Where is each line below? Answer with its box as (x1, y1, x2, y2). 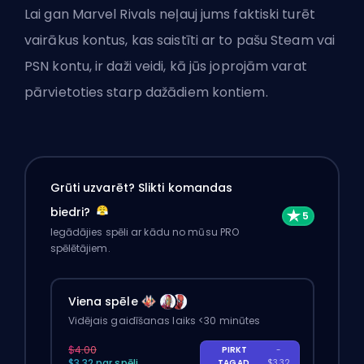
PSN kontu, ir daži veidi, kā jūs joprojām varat (24, 57, 307, 76)
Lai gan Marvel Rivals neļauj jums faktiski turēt (24, 5, 315, 24)
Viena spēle (67, 292, 138, 310)
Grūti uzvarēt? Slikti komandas (50, 179, 233, 196)
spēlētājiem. (50, 240, 110, 255)
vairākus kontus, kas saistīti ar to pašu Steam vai (24, 31, 335, 50)
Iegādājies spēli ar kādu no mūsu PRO (50, 224, 240, 239)
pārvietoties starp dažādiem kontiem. (24, 83, 268, 102)
